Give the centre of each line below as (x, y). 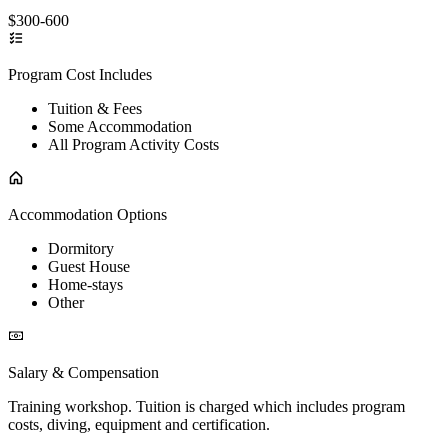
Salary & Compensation (83, 372)
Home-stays (85, 284)
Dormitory (81, 248)
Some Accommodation (120, 126)
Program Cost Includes (80, 74)
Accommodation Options (87, 214)
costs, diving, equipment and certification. (139, 424)
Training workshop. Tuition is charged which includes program (206, 406)
